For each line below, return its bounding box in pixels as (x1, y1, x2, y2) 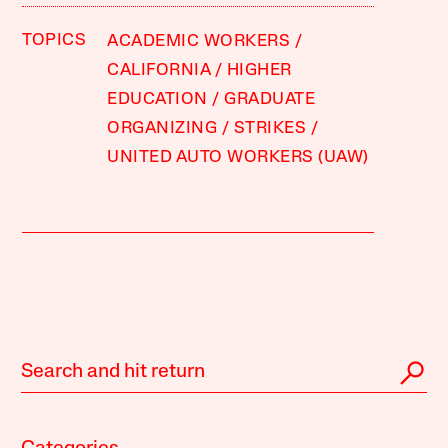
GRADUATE (224, 90, 316, 108)
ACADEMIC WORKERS (107, 32, 291, 50)
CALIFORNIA (107, 61, 211, 79)
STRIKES (233, 119, 307, 137)
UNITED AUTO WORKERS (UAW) (107, 148, 369, 166)
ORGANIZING (107, 119, 218, 137)
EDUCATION (107, 90, 208, 108)
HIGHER (226, 61, 292, 79)
